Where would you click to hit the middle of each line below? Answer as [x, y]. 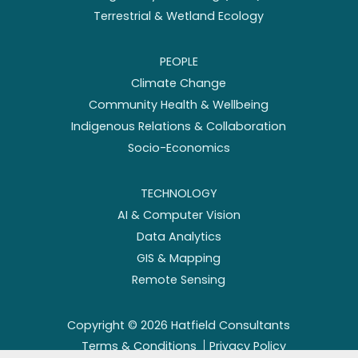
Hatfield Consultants [229, 326]
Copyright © [104, 326]
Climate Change [179, 84]
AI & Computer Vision [179, 215]
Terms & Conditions [139, 346]
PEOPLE [179, 62]
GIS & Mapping [179, 259]
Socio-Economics [179, 148]
